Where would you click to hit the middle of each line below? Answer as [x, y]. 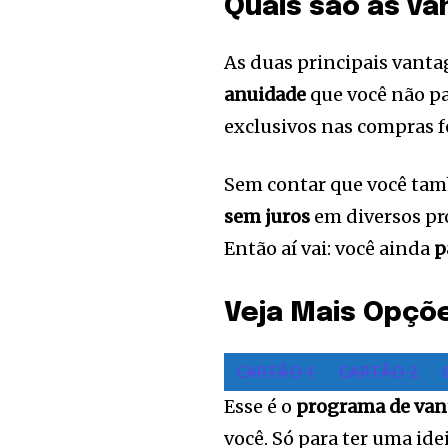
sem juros [267, 217]
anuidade [267, 95]
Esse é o [260, 407]
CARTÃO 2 [379, 372]
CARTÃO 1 [276, 372]
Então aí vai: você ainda [329, 249]
